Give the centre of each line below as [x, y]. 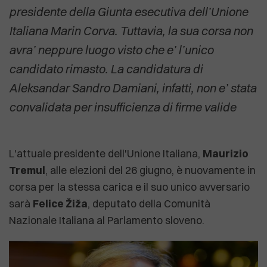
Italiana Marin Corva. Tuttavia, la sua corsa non [131, 30]
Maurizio [226, 153]
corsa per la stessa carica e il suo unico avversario [129, 187]
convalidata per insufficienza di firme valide [122, 107]
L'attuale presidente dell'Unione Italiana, [106, 153]
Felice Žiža [60, 203]
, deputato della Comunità [149, 203]
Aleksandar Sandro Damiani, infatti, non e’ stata [133, 88]
